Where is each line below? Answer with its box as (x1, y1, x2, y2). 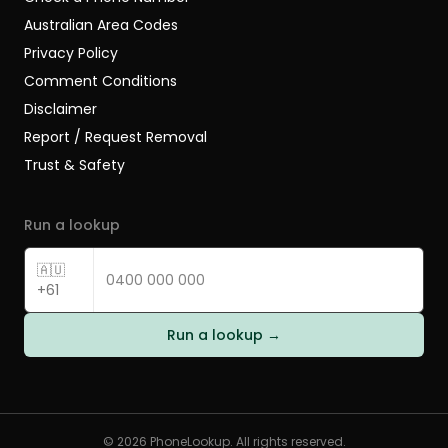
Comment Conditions (24, 71, 177, 91)
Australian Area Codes (24, 15, 178, 35)
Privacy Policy (24, 43, 118, 63)
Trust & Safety (24, 155, 125, 175)
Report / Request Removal (24, 127, 207, 147)
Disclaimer (24, 99, 97, 119)
